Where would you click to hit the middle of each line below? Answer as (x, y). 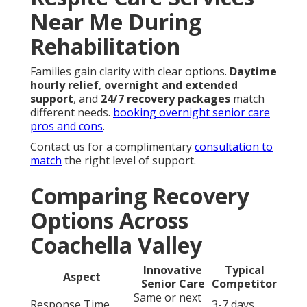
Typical (244, 284)
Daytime (253, 85)
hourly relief (64, 99)
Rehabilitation (105, 60)
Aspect (82, 291)
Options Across (109, 234)
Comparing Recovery (140, 210)
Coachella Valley (116, 259)
